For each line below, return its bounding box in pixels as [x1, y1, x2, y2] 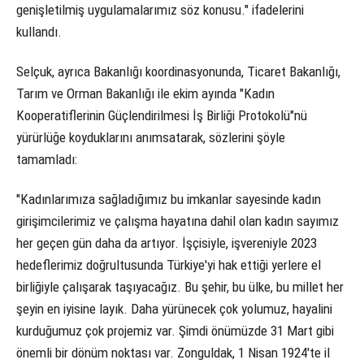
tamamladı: [16, 151, 77, 168]
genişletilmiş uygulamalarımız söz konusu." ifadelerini [16, 2, 304, 19]
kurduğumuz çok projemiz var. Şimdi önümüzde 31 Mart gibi [16, 323, 334, 340]
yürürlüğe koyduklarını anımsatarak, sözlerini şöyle [16, 129, 285, 146]
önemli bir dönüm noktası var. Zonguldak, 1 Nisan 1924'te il [16, 344, 330, 362]
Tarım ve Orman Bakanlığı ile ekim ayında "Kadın [16, 85, 275, 102]
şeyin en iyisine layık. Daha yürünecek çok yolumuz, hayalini [16, 301, 332, 318]
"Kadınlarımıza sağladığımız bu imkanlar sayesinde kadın [16, 191, 321, 208]
